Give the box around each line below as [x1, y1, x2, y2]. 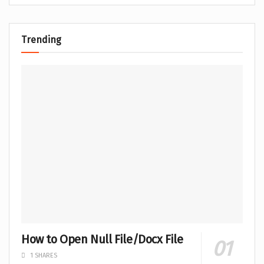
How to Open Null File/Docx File [21, 232, 183, 246]
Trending [21, 34, 61, 46]
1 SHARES [28, 251, 57, 259]
